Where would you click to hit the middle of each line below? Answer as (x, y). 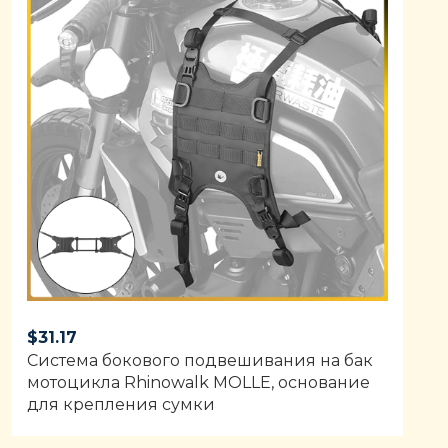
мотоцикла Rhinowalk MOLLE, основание (198, 382)
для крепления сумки (120, 404)
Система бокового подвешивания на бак (199, 360)
